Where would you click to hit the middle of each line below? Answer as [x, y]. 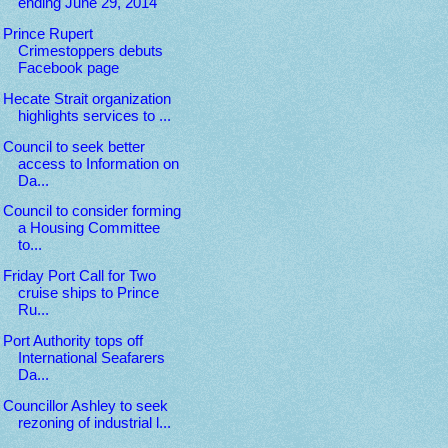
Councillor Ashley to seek [85, 406]
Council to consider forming [91, 211]
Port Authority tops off [72, 341]
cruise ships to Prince [88, 293]
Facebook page [68, 67]
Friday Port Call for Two [79, 276]
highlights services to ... [94, 115]
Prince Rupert [47, 33]
